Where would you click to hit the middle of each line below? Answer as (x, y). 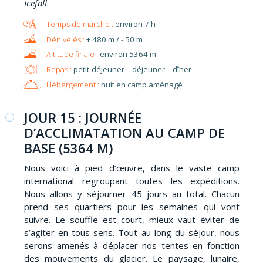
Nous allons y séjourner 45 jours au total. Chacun (132, 194)
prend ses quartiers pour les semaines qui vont (132, 207)
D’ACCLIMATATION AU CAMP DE (124, 133)
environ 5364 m (128, 54)
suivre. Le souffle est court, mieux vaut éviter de (132, 220)
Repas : (59, 69)
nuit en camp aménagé (141, 84)
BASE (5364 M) (68, 148)
